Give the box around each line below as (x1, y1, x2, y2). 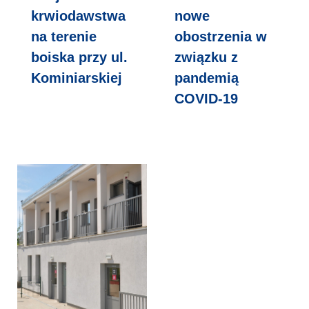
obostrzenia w (175, 28, 267, 44)
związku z (175, 49, 238, 65)
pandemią (175, 70, 239, 86)
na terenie (31, 28, 97, 44)
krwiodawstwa (31, 8, 126, 23)
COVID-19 (175, 90, 238, 106)
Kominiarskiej (31, 70, 122, 86)
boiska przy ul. (31, 49, 128, 65)
